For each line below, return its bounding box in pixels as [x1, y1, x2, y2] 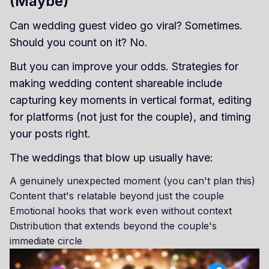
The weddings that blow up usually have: [10, 151, 213, 164]
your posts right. [10, 127, 91, 140]
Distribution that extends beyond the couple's [10, 219, 217, 232]
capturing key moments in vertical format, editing [10, 93, 252, 106]
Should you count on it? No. [10, 35, 148, 49]
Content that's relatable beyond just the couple [10, 189, 224, 202]
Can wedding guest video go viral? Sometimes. [10, 19, 243, 32]
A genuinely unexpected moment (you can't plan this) [10, 174, 255, 187]
